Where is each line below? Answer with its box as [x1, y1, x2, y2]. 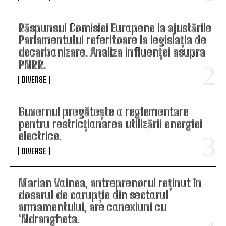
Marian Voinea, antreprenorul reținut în [18, 176, 202, 190]
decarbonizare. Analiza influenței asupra [18, 45, 205, 59]
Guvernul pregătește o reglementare [18, 104, 189, 119]
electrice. [18, 129, 62, 143]
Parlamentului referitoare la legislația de [18, 33, 206, 47]
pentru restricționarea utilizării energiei [18, 117, 202, 131]
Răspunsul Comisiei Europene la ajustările [18, 21, 211, 35]
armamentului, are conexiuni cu [18, 200, 166, 214]
